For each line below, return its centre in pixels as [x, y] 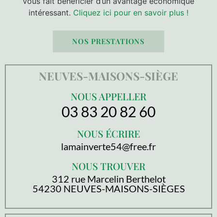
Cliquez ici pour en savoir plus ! [131, 13]
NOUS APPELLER [108, 96]
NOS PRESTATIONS [108, 41]
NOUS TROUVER [108, 166]
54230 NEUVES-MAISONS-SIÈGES [108, 188]
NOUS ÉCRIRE [108, 133]
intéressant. [51, 13]
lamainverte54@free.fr [108, 146]
